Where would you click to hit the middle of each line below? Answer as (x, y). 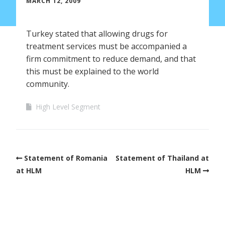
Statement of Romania (66, 158)
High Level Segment (68, 106)
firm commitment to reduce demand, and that (111, 59)
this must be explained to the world (92, 71)
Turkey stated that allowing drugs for (97, 33)
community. (48, 84)
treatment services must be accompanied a (106, 46)
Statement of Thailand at (162, 158)
